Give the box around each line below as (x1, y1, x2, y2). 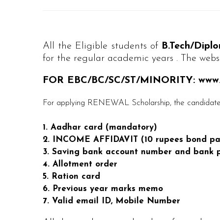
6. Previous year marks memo (43, 185, 163, 193)
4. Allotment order (43, 160, 117, 168)
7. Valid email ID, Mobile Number (43, 197, 180, 205)
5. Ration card (43, 172, 100, 181)
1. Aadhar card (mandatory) (43, 123, 157, 132)
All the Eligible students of (43, 41, 162, 51)
